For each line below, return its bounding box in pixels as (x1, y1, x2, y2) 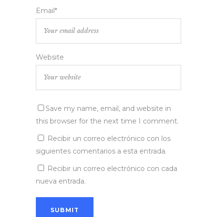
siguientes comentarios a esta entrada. (36, 147, 167, 156)
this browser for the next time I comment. (36, 117, 179, 126)
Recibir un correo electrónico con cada (47, 164, 177, 173)
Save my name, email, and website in (46, 104, 171, 113)
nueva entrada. (36, 177, 86, 186)
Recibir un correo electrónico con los (47, 134, 170, 143)
